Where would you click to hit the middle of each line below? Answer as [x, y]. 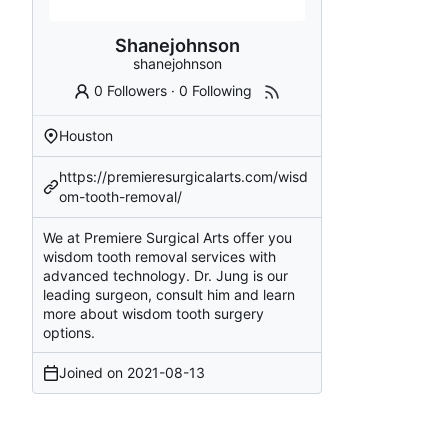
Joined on [93, 372]
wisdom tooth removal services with [159, 256]
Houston [86, 135]
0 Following [216, 90]
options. [69, 332]
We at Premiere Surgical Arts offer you [167, 237]
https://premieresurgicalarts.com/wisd [183, 176]
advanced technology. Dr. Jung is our [165, 275]
